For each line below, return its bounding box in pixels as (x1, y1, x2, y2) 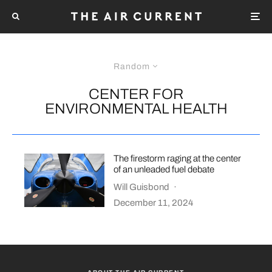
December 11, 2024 (114, 197, 194, 208)
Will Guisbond (114, 182, 170, 192)
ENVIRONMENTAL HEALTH (44, 100, 228, 117)
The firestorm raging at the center (114, 153, 242, 163)
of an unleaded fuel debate (114, 164, 215, 174)
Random (113, 61, 150, 71)
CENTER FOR (88, 86, 184, 102)
